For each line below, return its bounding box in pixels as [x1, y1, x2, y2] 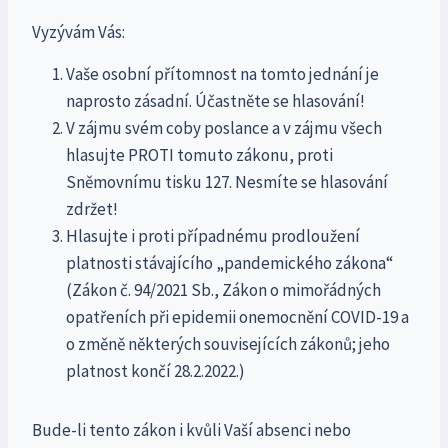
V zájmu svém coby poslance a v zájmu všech [66, 117, 382, 140]
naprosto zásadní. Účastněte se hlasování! [66, 90, 365, 113]
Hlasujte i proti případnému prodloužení [66, 225, 360, 248]
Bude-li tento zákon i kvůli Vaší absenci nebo [32, 419, 351, 442]
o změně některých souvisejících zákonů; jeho [66, 333, 390, 356]
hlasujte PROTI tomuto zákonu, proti [66, 144, 333, 167]
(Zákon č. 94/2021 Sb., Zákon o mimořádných [66, 279, 381, 302]
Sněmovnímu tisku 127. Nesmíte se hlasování [66, 171, 388, 194]
